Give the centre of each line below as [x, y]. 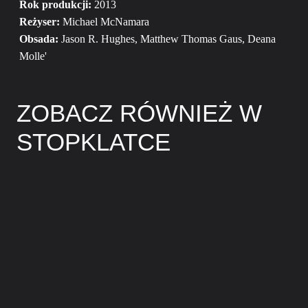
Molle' [33, 56]
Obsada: [39, 39]
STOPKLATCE [93, 142]
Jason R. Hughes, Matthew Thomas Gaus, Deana [167, 39]
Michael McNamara [104, 22]
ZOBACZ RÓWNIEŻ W [139, 113]
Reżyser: [40, 22]
